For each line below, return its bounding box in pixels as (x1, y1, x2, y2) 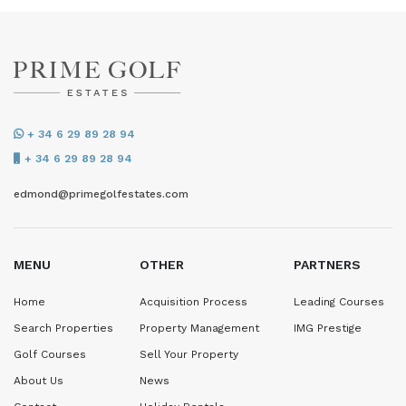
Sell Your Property (140, 348, 239, 361)
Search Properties (14, 322, 113, 334)
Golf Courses (14, 348, 86, 361)
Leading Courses (293, 295, 384, 308)
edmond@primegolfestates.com (14, 188, 188, 200)
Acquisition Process (140, 295, 248, 308)
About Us (14, 374, 63, 387)
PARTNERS (293, 257, 361, 272)
